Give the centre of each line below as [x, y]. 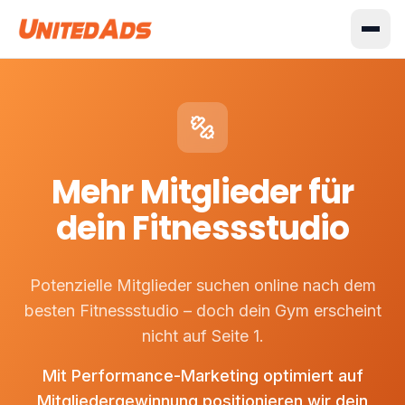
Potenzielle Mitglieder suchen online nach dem [202, 286]
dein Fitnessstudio [202, 228]
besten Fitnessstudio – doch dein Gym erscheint [202, 311]
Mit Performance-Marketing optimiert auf [202, 376]
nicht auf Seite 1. [202, 336]
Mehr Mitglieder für [202, 192]
